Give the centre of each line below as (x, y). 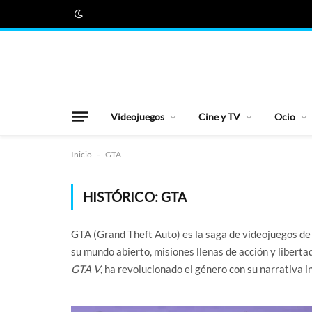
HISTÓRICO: (122, 197)
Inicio (81, 154)
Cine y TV (219, 116)
